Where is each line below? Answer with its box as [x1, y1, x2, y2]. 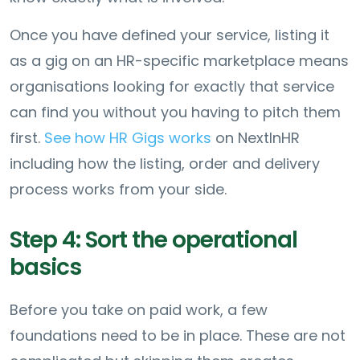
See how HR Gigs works [44, 127, 211, 148]
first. [10, 127, 44, 148]
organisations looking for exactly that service [10, 76, 334, 96]
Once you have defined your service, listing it [10, 24, 329, 45]
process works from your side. [10, 178, 227, 199]
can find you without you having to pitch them [10, 101, 341, 122]
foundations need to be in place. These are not [10, 325, 346, 346]
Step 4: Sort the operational [10, 223, 297, 256]
